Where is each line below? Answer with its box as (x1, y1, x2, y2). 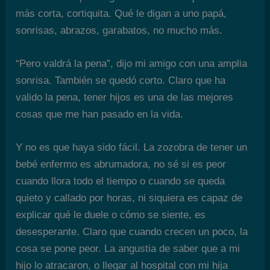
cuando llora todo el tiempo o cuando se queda (16, 175, 225, 187)
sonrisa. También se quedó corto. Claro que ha (16, 75, 226, 87)
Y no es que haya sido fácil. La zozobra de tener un (16, 142, 248, 154)
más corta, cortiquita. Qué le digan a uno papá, (16, 7, 227, 19)
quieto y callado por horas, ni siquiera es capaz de (16, 192, 243, 204)
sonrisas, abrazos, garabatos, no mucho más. (16, 24, 223, 36)
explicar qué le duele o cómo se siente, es (16, 209, 206, 221)
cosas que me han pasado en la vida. (16, 108, 184, 121)
